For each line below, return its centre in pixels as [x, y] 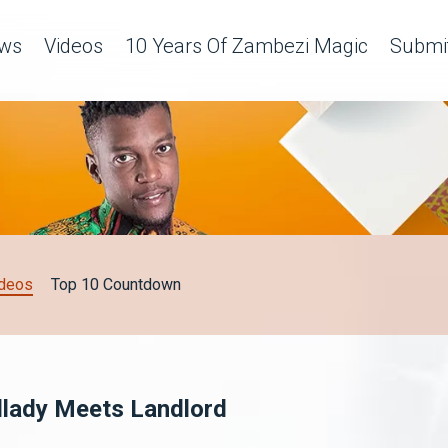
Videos [73, 45]
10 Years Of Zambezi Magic [246, 45]
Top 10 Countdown [116, 284]
